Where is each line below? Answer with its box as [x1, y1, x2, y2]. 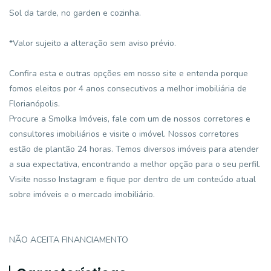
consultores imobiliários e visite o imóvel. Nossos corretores [9, 128, 239, 140]
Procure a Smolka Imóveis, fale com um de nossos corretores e [9, 113, 250, 125]
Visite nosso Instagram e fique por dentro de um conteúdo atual [9, 174, 256, 185]
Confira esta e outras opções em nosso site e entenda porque [9, 68, 248, 79]
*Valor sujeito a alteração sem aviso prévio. [9, 38, 176, 49]
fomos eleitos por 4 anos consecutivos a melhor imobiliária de [9, 83, 247, 94]
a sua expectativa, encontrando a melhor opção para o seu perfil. [9, 158, 261, 170]
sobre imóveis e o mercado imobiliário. [9, 189, 155, 200]
